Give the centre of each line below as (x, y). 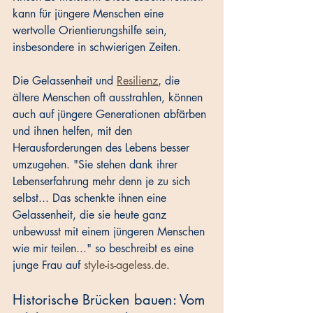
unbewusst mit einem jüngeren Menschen (110, 232)
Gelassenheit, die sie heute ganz (91, 215)
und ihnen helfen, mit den (74, 131)
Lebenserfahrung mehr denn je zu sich (103, 182)
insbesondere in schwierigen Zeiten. (99, 48)
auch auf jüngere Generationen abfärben (111, 115)
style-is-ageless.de (125, 265)
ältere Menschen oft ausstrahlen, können (109, 98)
